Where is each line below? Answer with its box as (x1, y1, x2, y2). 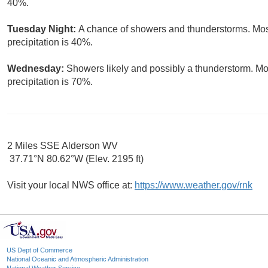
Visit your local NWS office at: (7, 180, 135, 191)
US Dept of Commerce (7, 246, 72, 254)
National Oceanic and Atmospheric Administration (7, 255, 148, 263)
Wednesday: (7, 63, 66, 74)
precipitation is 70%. (7, 77, 93, 87)
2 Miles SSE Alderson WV (7, 141, 118, 151)
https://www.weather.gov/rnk (135, 180, 252, 191)
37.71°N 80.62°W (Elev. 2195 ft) (7, 154, 144, 165)
